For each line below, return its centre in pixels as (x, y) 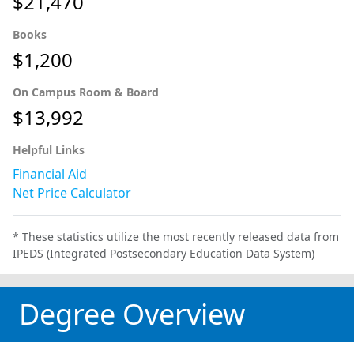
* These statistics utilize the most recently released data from (176, 236)
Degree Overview (132, 314)
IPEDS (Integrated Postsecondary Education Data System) (164, 253)
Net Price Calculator (72, 192)
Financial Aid (50, 173)
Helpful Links (49, 149)
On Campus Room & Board (86, 92)
